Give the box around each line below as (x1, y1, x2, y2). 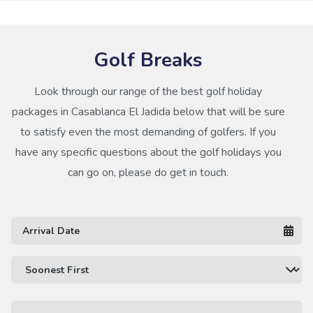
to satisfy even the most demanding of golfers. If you (20, 124, 276, 140)
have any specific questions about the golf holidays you (15, 145, 282, 160)
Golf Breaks (94, 47, 203, 73)
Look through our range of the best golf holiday (34, 84, 262, 99)
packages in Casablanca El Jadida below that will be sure (11, 104, 285, 119)
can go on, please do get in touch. (68, 165, 228, 180)
